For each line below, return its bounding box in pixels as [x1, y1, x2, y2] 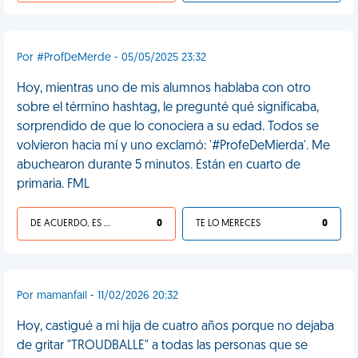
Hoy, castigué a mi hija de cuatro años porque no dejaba [17, 320, 334, 333]
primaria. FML [17, 178, 89, 191]
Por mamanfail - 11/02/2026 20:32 [17, 290, 178, 302]
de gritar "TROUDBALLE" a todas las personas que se [17, 340, 308, 352]
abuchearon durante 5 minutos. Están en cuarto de [17, 159, 300, 172]
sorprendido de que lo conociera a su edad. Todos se [17, 121, 319, 133]
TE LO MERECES [196, 219, 261, 229]
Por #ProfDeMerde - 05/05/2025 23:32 [17, 52, 206, 64]
